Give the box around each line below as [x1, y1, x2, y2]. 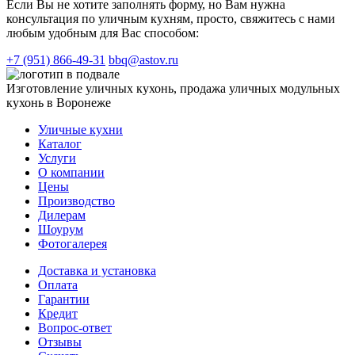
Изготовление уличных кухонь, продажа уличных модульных [6, 82, 340, 96]
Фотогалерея [38, 237, 107, 251]
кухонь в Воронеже [6, 96, 111, 110]
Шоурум [38, 223, 83, 237]
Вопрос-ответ [38, 321, 112, 335]
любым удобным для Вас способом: [6, 26, 199, 40]
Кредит [38, 307, 78, 321]
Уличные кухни [38, 123, 123, 137]
